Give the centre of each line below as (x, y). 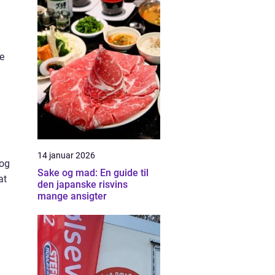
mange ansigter (72, 196)
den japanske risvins (83, 184)
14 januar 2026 (66, 155)
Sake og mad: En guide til (93, 173)
